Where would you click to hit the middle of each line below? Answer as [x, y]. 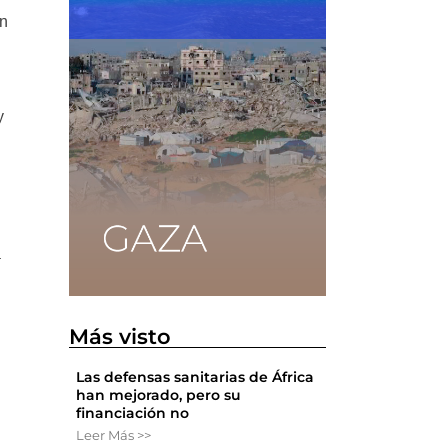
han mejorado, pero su [159, 394]
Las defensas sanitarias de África [195, 376]
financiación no [133, 412]
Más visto [120, 336]
